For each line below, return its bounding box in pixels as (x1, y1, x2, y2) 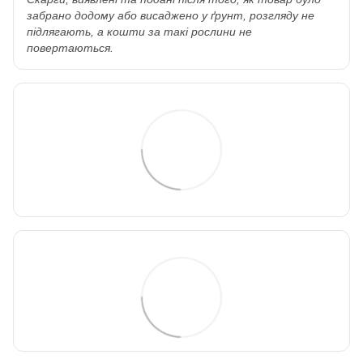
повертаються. (27, 41, 113, 55)
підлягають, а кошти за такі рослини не (27, 25, 252, 39)
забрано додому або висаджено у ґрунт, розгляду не (27, 9, 314, 23)
